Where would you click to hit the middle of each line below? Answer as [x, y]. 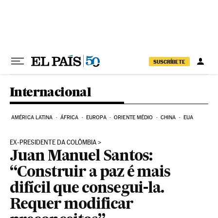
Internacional [51, 92]
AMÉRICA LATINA [32, 118]
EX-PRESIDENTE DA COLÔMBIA [53, 142]
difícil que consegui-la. [87, 189]
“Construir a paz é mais [90, 173]
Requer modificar [72, 205]
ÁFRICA [69, 118]
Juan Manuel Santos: [81, 157]
